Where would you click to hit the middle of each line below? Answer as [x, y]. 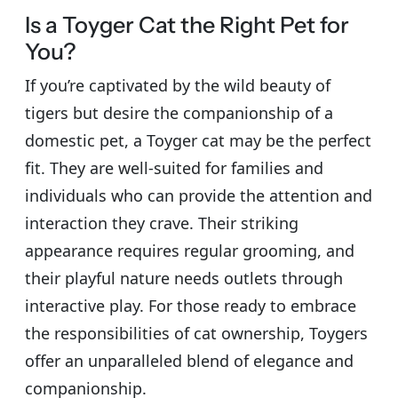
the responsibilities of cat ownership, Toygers [196, 333]
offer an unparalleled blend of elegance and [189, 360]
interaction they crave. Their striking [162, 223]
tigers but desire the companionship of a [179, 112]
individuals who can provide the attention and [199, 195]
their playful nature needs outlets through [184, 278]
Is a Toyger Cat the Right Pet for [187, 24]
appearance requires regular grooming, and [190, 250]
